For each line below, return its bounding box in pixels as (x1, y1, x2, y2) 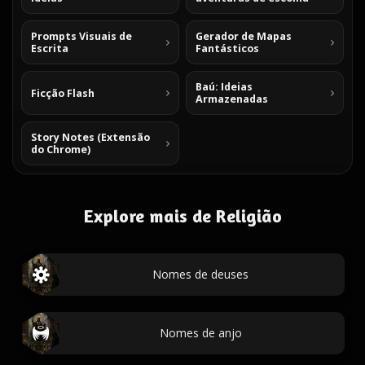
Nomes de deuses (152, 266, 248, 282)
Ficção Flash (31, 86, 95, 100)
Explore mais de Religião (83, 205, 282, 226)
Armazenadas (196, 92, 268, 106)
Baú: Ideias (196, 80, 253, 94)
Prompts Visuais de (31, 29, 132, 43)
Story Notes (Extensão (31, 130, 150, 144)
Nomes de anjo (159, 325, 242, 341)
